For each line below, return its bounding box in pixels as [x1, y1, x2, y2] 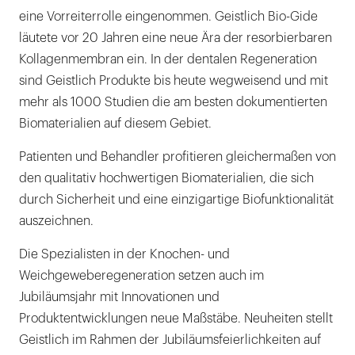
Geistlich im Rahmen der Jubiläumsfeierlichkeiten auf [19, 334, 321, 346]
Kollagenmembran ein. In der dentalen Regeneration [19, 53, 317, 66]
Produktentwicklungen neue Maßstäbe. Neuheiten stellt [19, 312, 333, 325]
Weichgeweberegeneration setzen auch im [19, 269, 264, 282]
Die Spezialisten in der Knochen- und [19, 248, 230, 261]
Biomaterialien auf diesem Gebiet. [19, 117, 212, 130]
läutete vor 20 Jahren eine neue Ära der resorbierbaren [19, 32, 332, 44]
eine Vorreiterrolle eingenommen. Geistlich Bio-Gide [19, 10, 318, 23]
